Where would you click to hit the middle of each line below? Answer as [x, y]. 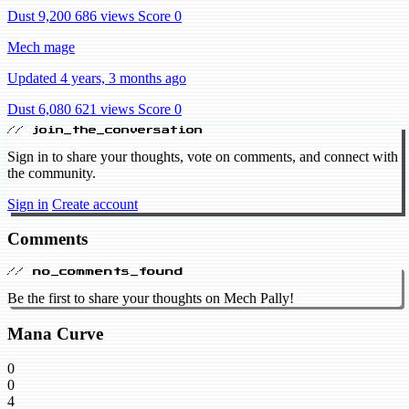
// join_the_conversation [105, 130]
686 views [105, 16]
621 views [105, 109]
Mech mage [41, 47]
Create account [95, 204]
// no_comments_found [95, 272]
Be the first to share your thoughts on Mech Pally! [151, 299]
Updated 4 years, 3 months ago [97, 78]
